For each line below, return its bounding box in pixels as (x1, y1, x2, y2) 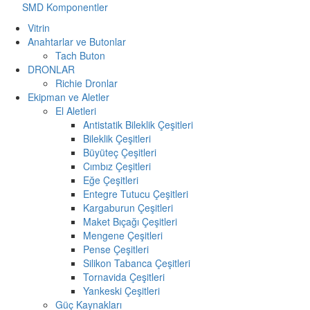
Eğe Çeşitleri (83, 172, 138, 187)
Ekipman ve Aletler (28, 89, 109, 104)
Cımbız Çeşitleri (83, 158, 151, 173)
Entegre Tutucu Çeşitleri (83, 186, 188, 201)
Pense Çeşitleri (83, 241, 149, 256)
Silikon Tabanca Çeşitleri (83, 255, 190, 270)
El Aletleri (55, 103, 96, 118)
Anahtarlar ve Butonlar (28, 34, 126, 48)
